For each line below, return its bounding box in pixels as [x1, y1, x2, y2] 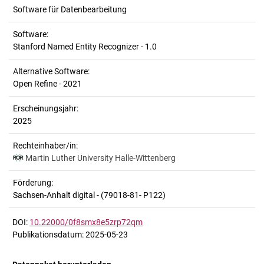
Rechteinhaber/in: [13, 141, 78, 150]
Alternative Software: [13, 67, 90, 76]
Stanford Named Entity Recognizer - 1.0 [13, 42, 157, 51]
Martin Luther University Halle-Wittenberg [25, 153, 176, 163]
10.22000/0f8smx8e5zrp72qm [29, 217, 143, 227]
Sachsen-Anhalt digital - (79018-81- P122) [13, 190, 166, 200]
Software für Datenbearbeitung [13, 5, 127, 14]
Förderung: [13, 178, 53, 187]
